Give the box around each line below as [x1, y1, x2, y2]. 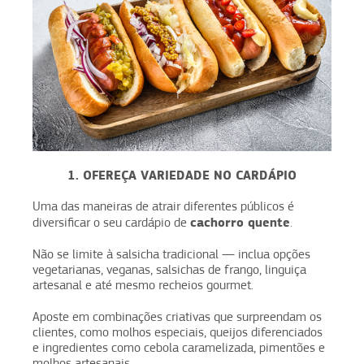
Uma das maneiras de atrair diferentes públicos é [32, 198, 294, 214]
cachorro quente [190, 214, 290, 230]
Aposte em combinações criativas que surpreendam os [32, 309, 322, 324]
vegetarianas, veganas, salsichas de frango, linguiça [32, 262, 306, 277]
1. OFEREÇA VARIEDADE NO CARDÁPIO [67, 167, 297, 183]
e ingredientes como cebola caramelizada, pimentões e [32, 340, 325, 355]
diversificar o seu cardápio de [32, 214, 190, 230]
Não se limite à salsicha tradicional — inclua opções [32, 246, 310, 262]
